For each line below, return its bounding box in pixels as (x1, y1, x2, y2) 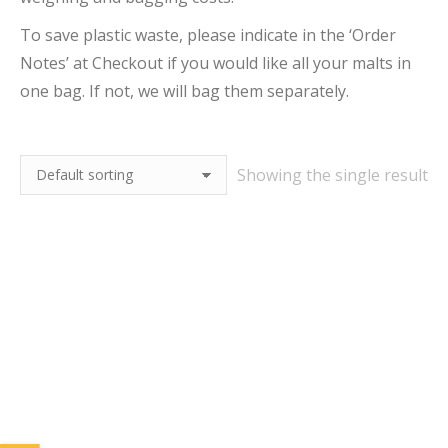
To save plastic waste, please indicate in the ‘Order (20, 24, 396, 46)
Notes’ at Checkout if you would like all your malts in (20, 52, 411, 74)
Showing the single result (237, 164, 428, 186)
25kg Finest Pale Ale (35, 419, 184, 439)
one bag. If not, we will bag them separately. (20, 80, 349, 102)
